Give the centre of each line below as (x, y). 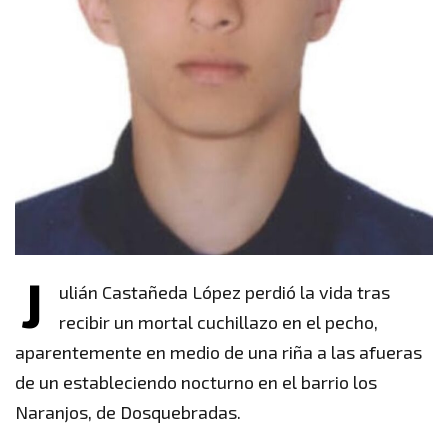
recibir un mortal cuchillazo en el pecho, (218, 322)
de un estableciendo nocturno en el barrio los (196, 382)
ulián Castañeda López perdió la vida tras (224, 292)
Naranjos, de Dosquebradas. (128, 412)
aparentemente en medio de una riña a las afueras (218, 352)
